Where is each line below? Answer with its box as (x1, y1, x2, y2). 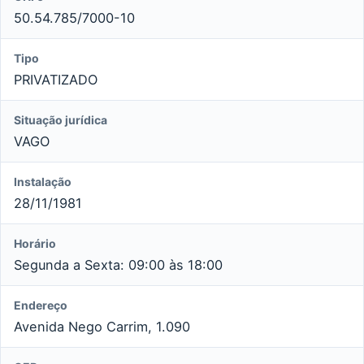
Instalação (14, 174, 71, 188)
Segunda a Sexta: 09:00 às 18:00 (14, 256, 223, 273)
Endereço (14, 297, 67, 312)
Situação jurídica (14, 112, 107, 127)
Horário (14, 236, 56, 250)
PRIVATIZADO (14, 71, 97, 88)
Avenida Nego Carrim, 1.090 (14, 318, 190, 335)
